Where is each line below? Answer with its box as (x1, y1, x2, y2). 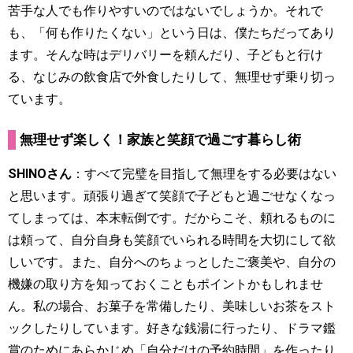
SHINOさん (8, 165, 72, 181)
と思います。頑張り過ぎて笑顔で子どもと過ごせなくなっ (8, 188, 336, 203)
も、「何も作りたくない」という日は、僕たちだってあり (8, 24, 336, 40)
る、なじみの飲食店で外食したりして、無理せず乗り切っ (8, 69, 336, 84)
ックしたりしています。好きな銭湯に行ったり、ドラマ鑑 (8, 320, 336, 336)
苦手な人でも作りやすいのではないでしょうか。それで (8, 2, 323, 18)
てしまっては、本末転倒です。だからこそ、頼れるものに (8, 210, 336, 225)
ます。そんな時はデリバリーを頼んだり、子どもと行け (8, 46, 323, 62)
